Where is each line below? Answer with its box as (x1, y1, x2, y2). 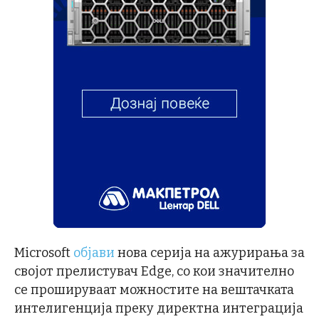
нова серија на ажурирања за (115, 244, 305, 261)
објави (73, 244, 115, 261)
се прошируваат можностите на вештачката (14, 281, 294, 298)
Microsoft (14, 244, 73, 261)
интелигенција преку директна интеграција (14, 300, 303, 316)
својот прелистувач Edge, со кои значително (14, 263, 294, 279)
